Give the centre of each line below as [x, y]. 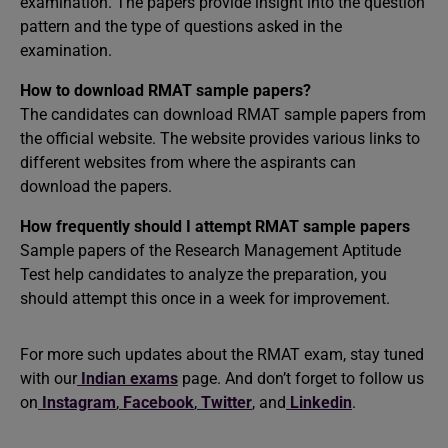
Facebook [158, 402]
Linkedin [321, 402]
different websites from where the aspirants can [188, 162]
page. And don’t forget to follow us [301, 378]
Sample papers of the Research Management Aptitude [210, 250]
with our [48, 378]
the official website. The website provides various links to [220, 138]
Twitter [226, 402]
